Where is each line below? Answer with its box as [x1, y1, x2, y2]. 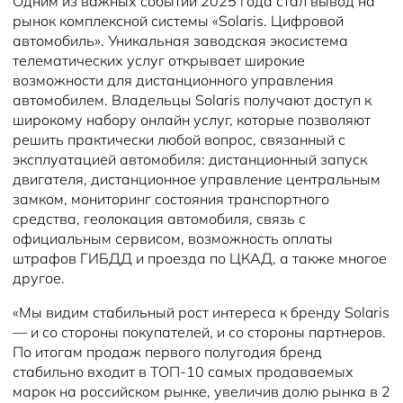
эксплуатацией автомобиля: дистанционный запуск [13, 150, 367, 168]
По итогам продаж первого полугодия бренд [13, 343, 322, 361]
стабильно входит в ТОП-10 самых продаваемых [13, 363, 354, 381]
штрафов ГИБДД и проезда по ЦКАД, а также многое [13, 249, 387, 267]
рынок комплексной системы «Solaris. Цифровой [13, 12, 344, 30]
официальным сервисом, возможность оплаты [13, 229, 333, 247]
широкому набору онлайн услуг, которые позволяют [13, 111, 371, 129]
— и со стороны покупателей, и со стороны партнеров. [13, 323, 386, 341]
